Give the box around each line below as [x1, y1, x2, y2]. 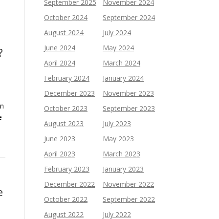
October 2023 [44, 104, 88, 113]
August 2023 [44, 119, 84, 128]
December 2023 [44, 88, 95, 98]
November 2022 [103, 179, 154, 189]
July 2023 [103, 119, 131, 128]
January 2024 [103, 73, 144, 83]
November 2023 [103, 88, 154, 98]
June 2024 [44, 43, 75, 52]
